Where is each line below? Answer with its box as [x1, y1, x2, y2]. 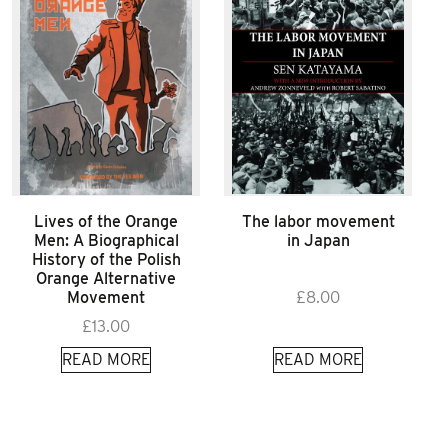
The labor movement [241, 211, 395, 231]
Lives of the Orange [34, 211, 178, 231]
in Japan [286, 230, 350, 250]
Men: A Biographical [33, 230, 179, 250]
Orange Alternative [36, 268, 176, 288]
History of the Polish [31, 249, 181, 269]
